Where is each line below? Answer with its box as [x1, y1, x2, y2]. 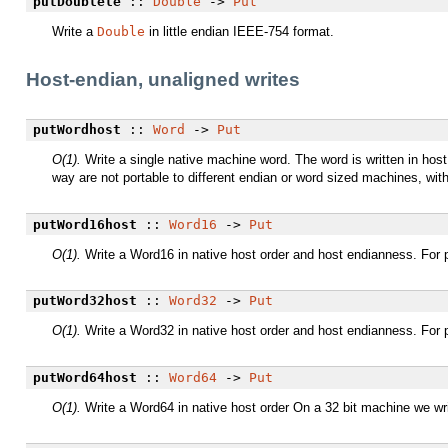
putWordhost [32, 122, 121, 138]
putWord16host [32, 216, 137, 232]
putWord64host [32, 370, 137, 386]
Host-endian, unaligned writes [26, 68, 300, 90]
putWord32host [32, 293, 137, 309]
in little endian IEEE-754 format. [145, 23, 334, 39]
